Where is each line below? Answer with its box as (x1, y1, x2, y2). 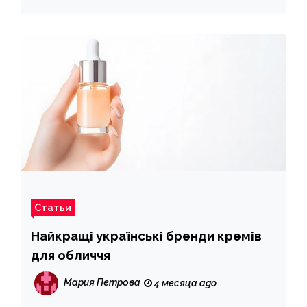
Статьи (34, 201, 71, 214)
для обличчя (31, 247, 110, 263)
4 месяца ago (152, 278, 217, 289)
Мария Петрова (64, 277, 140, 288)
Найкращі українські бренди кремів (31, 228, 262, 244)
